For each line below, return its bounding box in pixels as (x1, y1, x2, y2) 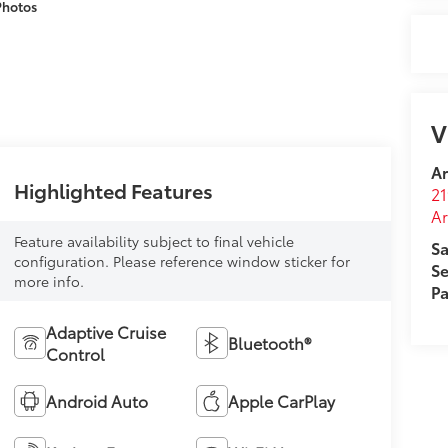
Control (45, 341, 105, 365)
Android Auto (45, 388, 148, 412)
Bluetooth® (228, 330, 312, 354)
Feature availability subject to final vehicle (13, 230, 294, 251)
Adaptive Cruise (45, 319, 166, 343)
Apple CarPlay (228, 388, 336, 412)
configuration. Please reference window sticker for (13, 250, 350, 271)
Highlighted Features (13, 175, 213, 204)
